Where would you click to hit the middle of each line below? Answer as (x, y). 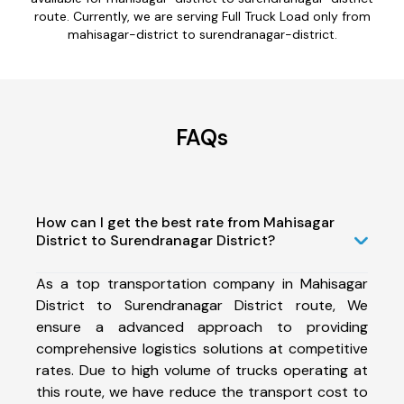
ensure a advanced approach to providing (202, 326)
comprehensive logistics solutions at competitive (202, 348)
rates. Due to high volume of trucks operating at (202, 370)
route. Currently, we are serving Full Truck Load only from (202, 16)
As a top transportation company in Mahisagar (202, 283)
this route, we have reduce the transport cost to (202, 391)
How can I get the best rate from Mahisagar (185, 222)
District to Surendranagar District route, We (202, 305)
